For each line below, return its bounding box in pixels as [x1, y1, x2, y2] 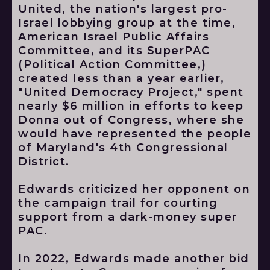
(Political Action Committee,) [18, 58, 207, 71]
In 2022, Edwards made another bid [18, 252, 250, 265]
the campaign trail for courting [18, 196, 218, 210]
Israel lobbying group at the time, [18, 16, 236, 30]
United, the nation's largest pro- [18, 2, 228, 16]
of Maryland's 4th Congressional [18, 141, 228, 154]
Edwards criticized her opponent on [18, 183, 250, 196]
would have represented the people [18, 127, 252, 140]
